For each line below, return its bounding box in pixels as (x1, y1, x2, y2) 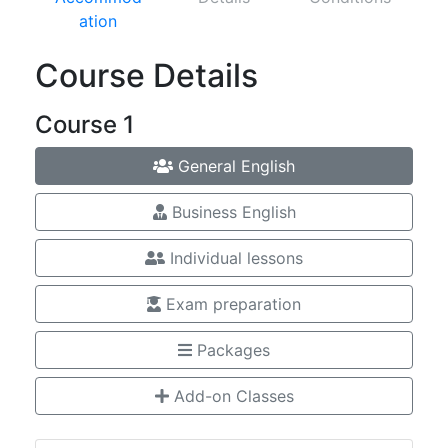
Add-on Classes (168, 386, 294, 407)
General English (173, 156, 295, 177)
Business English (166, 202, 296, 223)
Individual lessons (165, 248, 303, 269)
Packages (192, 340, 270, 361)
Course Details (35, 56, 258, 96)
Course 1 (35, 110, 134, 140)
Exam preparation (161, 294, 301, 315)
